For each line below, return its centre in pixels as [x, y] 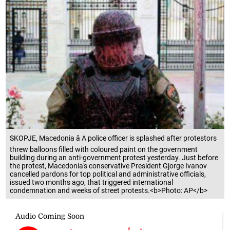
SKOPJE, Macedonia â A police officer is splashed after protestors [113, 138]
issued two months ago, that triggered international [92, 182]
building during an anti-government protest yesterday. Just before [114, 157]
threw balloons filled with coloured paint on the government [104, 149]
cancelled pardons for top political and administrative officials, [108, 174]
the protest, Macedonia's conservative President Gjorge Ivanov [109, 166]
